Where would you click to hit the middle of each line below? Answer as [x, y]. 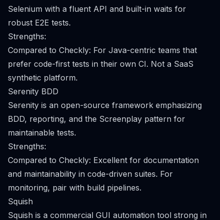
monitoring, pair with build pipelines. [75, 188]
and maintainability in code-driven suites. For [90, 174]
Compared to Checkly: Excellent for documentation [103, 160]
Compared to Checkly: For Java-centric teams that [102, 50]
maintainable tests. [42, 133]
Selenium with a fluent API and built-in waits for [97, 9]
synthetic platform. [43, 78]
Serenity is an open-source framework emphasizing [105, 105]
